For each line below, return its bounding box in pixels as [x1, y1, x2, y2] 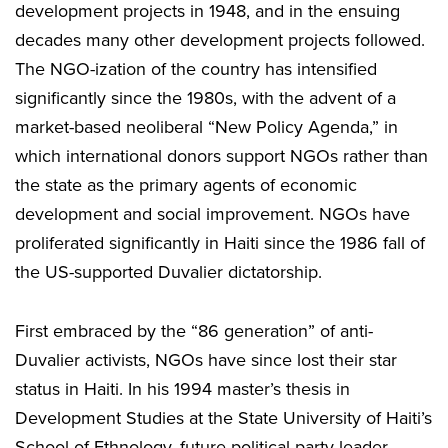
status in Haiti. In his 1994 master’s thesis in [15, 378, 350, 401]
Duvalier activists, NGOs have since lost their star [15, 349, 397, 372]
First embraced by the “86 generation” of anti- [15, 320, 373, 343]
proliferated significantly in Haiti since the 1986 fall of [15, 232, 425, 255]
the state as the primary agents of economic [15, 174, 357, 197]
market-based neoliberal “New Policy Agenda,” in [15, 116, 398, 139]
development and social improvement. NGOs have [15, 203, 410, 226]
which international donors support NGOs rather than [15, 145, 428, 168]
